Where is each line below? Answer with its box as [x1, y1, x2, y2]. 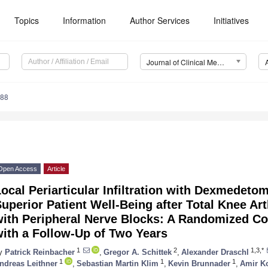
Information [63, 14, 106, 26]
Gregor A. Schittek [103, 247, 172, 257]
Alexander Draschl [181, 247, 249, 257]
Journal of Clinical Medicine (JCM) [217, 57, 224, 68]
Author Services [130, 14, 190, 26]
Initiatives [214, 14, 249, 26]
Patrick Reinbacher [5, 247, 75, 257]
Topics [14, 14, 39, 26]
